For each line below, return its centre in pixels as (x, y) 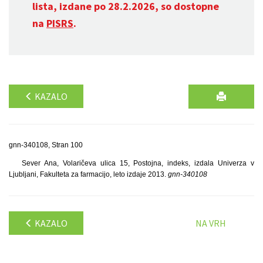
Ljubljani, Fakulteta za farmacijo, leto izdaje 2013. (88, 174)
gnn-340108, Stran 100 (46, 145)
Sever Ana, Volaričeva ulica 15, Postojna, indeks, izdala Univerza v (138, 163)
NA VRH (211, 223)
